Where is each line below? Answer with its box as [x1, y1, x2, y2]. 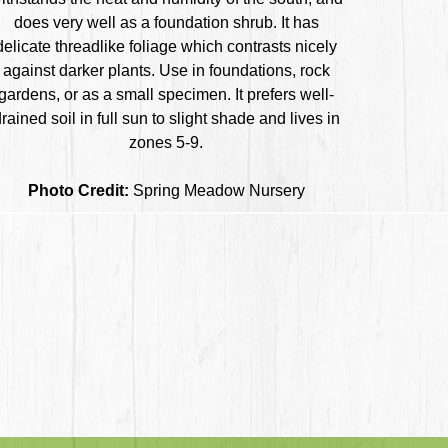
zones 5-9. [129, 133, 203, 151]
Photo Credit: [27, 181, 129, 199]
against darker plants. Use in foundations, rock [2, 61, 330, 79]
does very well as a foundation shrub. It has [13, 13, 319, 31]
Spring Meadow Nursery [128, 181, 305, 199]
